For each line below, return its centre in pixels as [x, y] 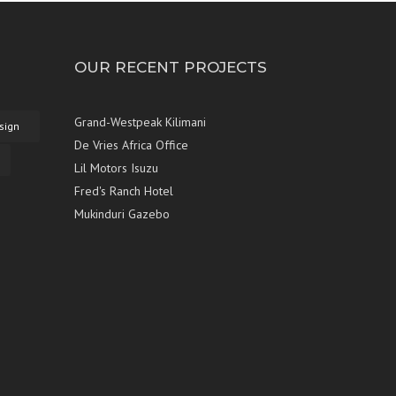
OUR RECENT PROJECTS [170, 68]
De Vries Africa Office [131, 145]
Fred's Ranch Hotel [123, 191]
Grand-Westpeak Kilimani [140, 122]
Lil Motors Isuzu [116, 168]
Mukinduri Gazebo [122, 214]
